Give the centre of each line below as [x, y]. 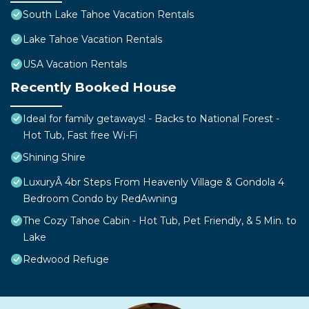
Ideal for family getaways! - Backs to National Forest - [151, 119]
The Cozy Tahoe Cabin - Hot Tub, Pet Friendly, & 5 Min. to [160, 221]
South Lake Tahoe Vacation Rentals [108, 15]
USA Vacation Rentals [75, 64]
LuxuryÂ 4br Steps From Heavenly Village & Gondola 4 [153, 182]
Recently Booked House [93, 88]
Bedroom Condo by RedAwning [100, 199]
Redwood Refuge [66, 260]
